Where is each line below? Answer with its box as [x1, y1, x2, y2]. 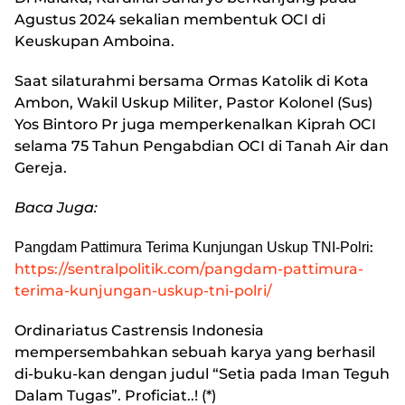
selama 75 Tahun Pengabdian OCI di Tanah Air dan [14, 137, 389, 155]
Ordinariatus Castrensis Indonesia [14, 322, 264, 340]
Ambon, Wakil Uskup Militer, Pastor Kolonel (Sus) [14, 94, 372, 112]
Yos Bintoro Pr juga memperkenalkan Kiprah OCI [14, 116, 376, 134]
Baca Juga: [14, 199, 98, 217]
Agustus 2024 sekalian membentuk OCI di [14, 11, 325, 29]
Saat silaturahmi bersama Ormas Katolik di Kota [14, 72, 369, 90]
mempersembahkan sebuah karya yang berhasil [14, 344, 375, 362]
